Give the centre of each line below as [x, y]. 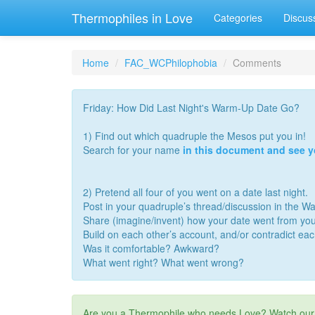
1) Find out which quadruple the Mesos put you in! [194, 136]
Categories [238, 18]
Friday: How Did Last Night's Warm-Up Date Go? [191, 108]
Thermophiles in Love [132, 18]
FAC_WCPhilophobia [171, 63]
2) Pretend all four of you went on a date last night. [195, 192]
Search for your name [133, 150]
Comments [257, 63]
